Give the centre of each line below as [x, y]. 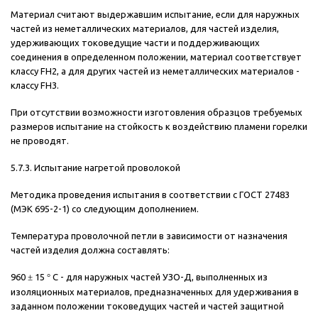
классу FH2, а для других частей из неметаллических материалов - [155, 71]
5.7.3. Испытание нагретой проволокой [95, 168]
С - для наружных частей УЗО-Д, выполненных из [159, 277]
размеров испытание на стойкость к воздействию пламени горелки [159, 127]
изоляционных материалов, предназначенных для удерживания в [155, 292]
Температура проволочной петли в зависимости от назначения [149, 236]
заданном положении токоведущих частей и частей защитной [147, 306]
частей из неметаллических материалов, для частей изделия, [145, 29]
